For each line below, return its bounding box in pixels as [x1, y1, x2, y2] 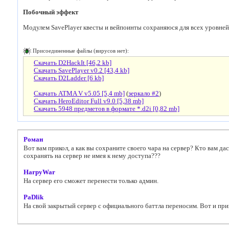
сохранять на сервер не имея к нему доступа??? [24, 152, 161, 159]
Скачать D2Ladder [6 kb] [34, 75, 104, 82]
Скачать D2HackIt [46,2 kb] [34, 59, 111, 67]
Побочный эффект [23, 9, 78, 16]
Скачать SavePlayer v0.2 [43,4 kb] [34, 67, 129, 75]
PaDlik [24, 194, 43, 201]
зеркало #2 [128, 90, 159, 98]
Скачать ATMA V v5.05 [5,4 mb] [34, 90, 125, 98]
